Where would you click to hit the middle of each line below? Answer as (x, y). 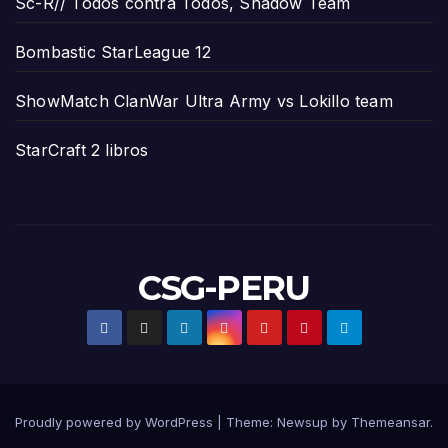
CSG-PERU (224, 287)
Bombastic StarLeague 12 (113, 51)
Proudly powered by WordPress (116, 421)
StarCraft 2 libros (82, 149)
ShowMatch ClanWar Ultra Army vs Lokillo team (204, 100)
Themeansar (390, 421)
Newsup (302, 421)
